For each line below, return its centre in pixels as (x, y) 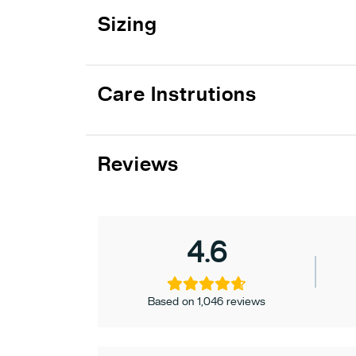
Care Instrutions (177, 94)
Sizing (127, 24)
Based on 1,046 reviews (207, 301)
